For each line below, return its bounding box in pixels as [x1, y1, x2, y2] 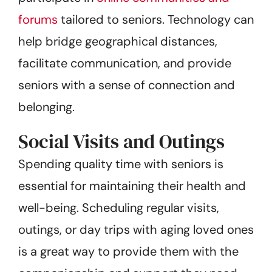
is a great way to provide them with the [18, 243, 239, 259]
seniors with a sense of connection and [18, 76, 235, 93]
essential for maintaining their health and [18, 177, 246, 194]
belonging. [18, 98, 75, 115]
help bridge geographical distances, [18, 33, 217, 49]
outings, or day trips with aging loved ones [18, 221, 254, 237]
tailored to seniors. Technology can [58, 11, 254, 27]
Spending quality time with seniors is [18, 155, 223, 172]
